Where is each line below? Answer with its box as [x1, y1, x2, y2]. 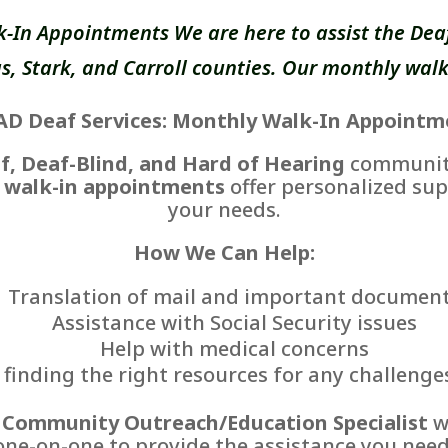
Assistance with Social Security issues [51, 309, 417, 337]
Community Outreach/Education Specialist [2, 409, 428, 437]
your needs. [167, 196, 281, 224]
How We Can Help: [133, 239, 315, 267]
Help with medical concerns [99, 335, 369, 363]
